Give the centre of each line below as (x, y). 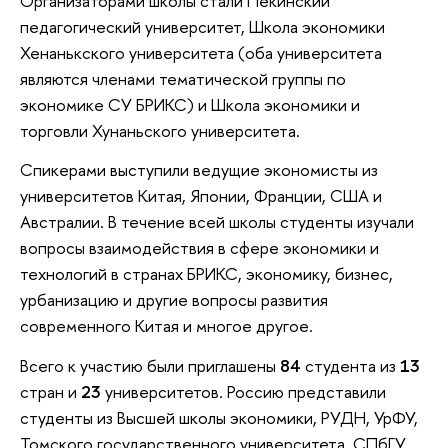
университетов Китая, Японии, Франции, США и (201, 196)
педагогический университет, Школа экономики (202, 26)
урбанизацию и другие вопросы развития (174, 300)
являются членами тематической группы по (183, 78)
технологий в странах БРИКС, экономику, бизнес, (206, 274)
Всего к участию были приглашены (150, 365)
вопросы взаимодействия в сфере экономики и (199, 248)
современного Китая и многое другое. (166, 326)
